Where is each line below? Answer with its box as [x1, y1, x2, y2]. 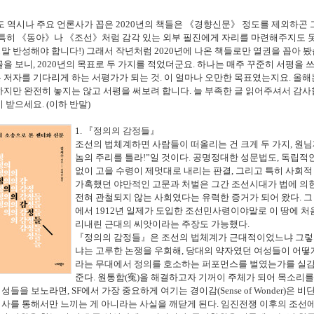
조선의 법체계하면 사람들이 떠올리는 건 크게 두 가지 [75, 139, 290, 150]
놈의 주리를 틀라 [75, 152, 143, 163]
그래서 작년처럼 [86, 46, 154, 57]
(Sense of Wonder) [217, 285, 286, 296]
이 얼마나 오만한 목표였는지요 [164, 72, 289, 83]
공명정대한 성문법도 [193, 152, 277, 163]
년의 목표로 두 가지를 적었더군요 [57, 59, 193, 70]
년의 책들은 [135, 19, 185, 30]
